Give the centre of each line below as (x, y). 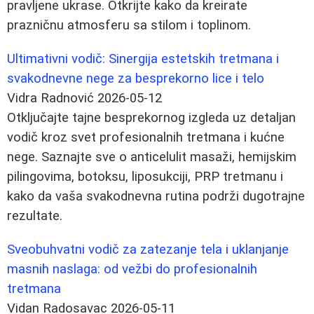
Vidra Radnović (50, 98)
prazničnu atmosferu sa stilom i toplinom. (129, 25)
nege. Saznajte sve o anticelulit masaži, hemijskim (152, 157)
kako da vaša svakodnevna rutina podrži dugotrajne (156, 196)
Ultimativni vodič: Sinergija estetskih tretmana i (143, 59)
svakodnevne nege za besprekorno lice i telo (136, 78)
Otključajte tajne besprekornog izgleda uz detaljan (151, 117)
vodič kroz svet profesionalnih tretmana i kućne (146, 137)
